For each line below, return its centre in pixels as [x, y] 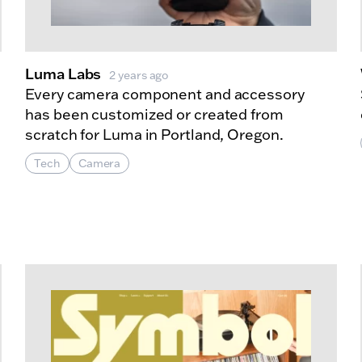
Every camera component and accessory [165, 95]
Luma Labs [63, 74]
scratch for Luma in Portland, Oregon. [154, 135]
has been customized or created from [154, 115]
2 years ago [139, 76]
